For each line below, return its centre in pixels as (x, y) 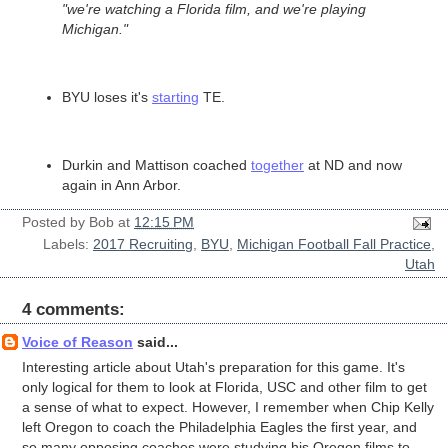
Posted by (55, 222)
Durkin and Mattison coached (156, 164)
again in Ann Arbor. (121, 184)
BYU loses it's (107, 96)
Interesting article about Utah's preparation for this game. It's (213, 367)
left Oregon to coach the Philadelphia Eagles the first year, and (219, 427)
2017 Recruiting (143, 244)
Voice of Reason (77, 342)
